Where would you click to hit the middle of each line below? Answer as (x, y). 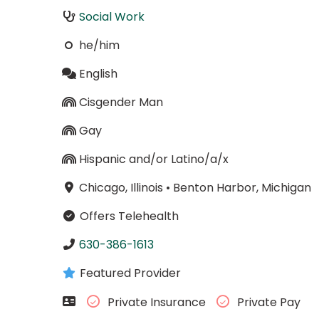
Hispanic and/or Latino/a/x (153, 159)
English (98, 73)
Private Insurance (156, 303)
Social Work (111, 16)
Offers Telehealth (127, 216)
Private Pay (267, 303)
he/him (99, 45)
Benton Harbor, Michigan (242, 187)
